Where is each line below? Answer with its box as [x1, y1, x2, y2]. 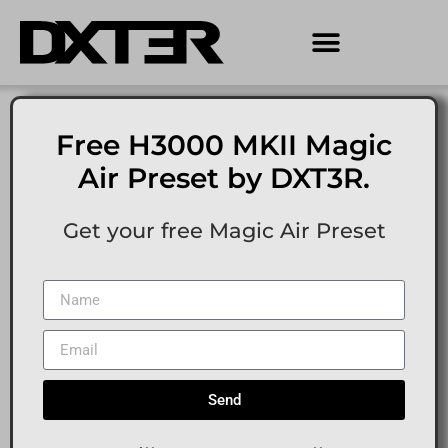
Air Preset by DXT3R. [78, 161, 370, 195]
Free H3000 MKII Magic [56, 128, 392, 162]
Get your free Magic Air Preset [62, 218, 386, 243]
